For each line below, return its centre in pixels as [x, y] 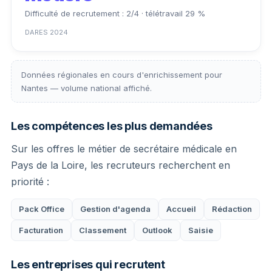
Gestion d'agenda [115, 209]
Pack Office [42, 209]
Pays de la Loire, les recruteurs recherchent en [121, 165]
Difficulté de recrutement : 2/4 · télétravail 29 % [115, 13]
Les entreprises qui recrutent [88, 264]
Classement [103, 230]
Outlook [157, 230]
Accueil [181, 209]
